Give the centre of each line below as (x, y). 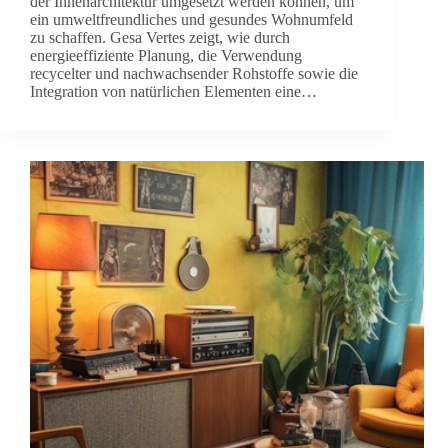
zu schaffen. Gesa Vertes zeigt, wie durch (160, 38)
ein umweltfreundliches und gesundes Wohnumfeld (191, 20)
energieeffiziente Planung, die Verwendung (166, 56)
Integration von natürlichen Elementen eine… (173, 92)
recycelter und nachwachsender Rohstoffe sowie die (194, 74)
